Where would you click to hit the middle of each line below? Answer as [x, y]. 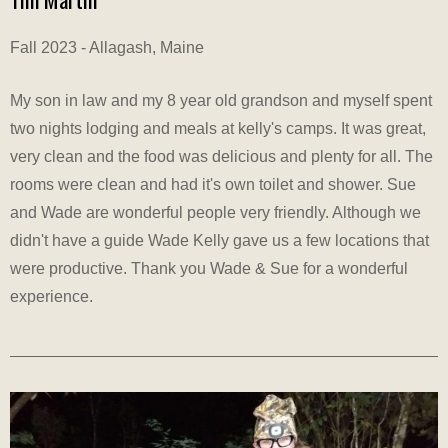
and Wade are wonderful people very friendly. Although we [215, 213]
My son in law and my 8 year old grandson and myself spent [221, 101]
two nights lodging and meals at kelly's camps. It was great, [218, 129]
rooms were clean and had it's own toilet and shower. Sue [213, 185]
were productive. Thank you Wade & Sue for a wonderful [209, 269]
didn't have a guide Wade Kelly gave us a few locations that [219, 241]
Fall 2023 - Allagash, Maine [107, 48]
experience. [51, 297]
